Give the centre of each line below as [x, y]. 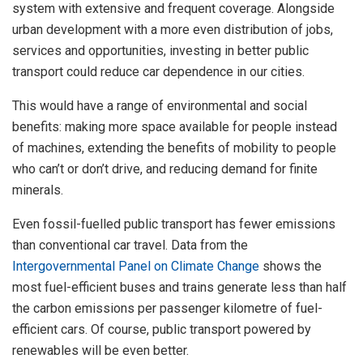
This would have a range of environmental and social [160, 106]
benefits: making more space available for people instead [175, 127]
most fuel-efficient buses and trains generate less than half [179, 288]
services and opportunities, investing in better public [160, 51]
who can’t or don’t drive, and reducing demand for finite [165, 169]
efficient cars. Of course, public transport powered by [162, 330]
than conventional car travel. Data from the [130, 246]
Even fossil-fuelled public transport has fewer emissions [174, 224]
